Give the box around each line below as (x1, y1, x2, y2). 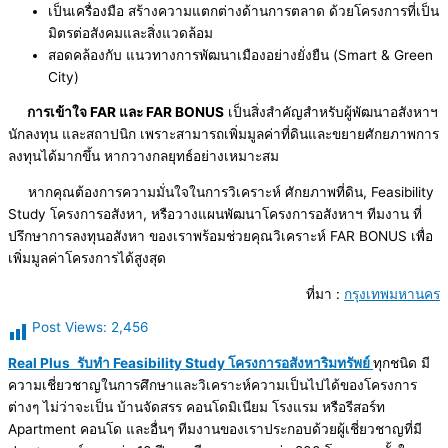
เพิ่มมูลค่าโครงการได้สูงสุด (8, 250, 166, 267)
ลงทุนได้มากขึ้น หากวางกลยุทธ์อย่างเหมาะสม (8, 148, 279, 165)
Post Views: (32, 319, 107, 336)
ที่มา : (306, 285, 344, 302)
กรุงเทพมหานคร (344, 285, 440, 302)
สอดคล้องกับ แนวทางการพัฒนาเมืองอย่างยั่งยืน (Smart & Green (48, 46, 433, 63)
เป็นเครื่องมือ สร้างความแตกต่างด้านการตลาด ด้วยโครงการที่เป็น (48, 2, 439, 19)
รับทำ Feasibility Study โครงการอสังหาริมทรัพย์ (77, 355, 373, 372)
